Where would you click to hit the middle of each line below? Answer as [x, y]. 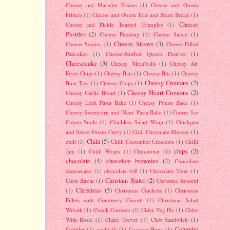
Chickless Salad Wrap [136, 122]
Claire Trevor [122, 220]
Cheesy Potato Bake [164, 103]
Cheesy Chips [117, 83]
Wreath [74, 210]
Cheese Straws [134, 44]
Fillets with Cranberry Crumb [104, 200]
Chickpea [187, 122]
